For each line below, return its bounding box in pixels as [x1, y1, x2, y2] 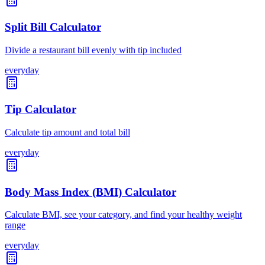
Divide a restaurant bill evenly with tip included [5, 44, 182, 55]
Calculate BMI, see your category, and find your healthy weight [5, 209, 242, 220]
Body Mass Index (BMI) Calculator [5, 185, 176, 198]
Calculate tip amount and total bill [5, 127, 130, 137]
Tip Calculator [5, 103, 76, 116]
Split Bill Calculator [5, 20, 101, 33]
